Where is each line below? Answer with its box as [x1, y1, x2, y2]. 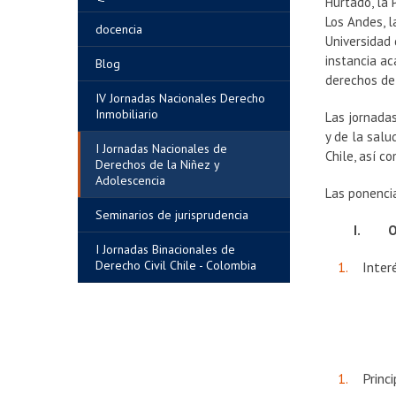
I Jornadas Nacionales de [95, 141, 227, 156]
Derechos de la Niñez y [95, 156, 220, 172]
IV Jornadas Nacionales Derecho [95, 90, 265, 106]
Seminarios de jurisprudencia [95, 207, 248, 223]
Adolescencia [95, 172, 165, 188]
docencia [95, 21, 142, 37]
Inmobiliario [95, 106, 158, 122]
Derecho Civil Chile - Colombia [95, 257, 256, 273]
